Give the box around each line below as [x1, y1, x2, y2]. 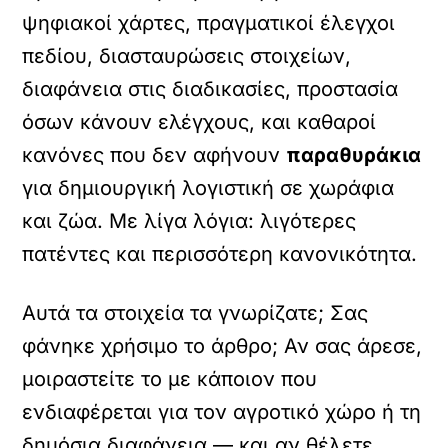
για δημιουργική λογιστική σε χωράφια [22, 176, 395, 200]
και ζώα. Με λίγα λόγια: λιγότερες [22, 209, 357, 233]
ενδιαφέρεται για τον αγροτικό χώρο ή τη [22, 400, 422, 424]
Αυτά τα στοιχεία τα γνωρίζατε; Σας [22, 301, 369, 325]
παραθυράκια [286, 143, 422, 167]
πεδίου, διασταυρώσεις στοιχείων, [22, 44, 352, 68]
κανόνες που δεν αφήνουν [22, 143, 287, 167]
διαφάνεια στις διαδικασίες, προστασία [22, 77, 399, 101]
